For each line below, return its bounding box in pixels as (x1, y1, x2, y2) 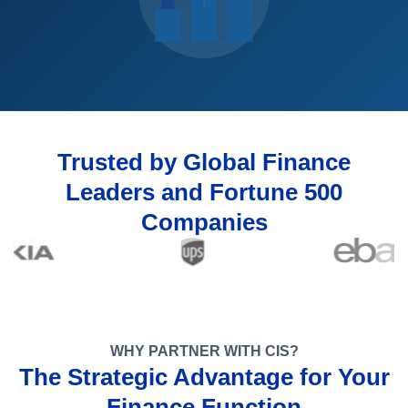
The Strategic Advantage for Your (18, 364, 390, 390)
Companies (140, 209, 268, 235)
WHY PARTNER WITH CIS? (109, 343, 299, 359)
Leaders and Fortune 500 (66, 179, 342, 205)
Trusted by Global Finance (57, 149, 351, 175)
